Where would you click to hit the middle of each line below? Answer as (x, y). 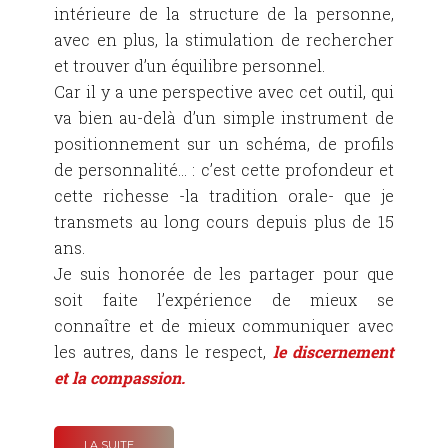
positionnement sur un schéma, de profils (224, 144)
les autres (92, 352)
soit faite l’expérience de (182, 300)
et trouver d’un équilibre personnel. (189, 66)
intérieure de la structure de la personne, (224, 14)
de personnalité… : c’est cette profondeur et (224, 170)
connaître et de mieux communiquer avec (224, 326)
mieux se (352, 300)
